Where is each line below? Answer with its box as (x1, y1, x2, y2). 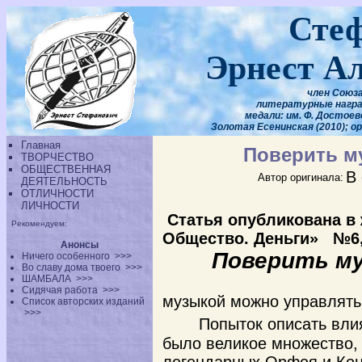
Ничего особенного (22, 250, 113, 262)
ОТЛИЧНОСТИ (21, 187, 94, 200)
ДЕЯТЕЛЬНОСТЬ (21, 175, 107, 187)
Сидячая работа (22, 284, 101, 296)
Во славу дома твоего (22, 262, 124, 273)
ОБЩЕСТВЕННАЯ (21, 163, 111, 175)
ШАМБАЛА (22, 273, 74, 284)
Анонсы (61, 239, 99, 250)
